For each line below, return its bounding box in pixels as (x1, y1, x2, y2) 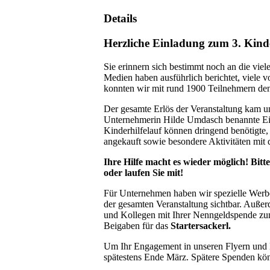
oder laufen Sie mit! (104, 167, 183, 178)
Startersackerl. (171, 220, 231, 231)
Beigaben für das (104, 220, 171, 231)
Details (104, 12, 137, 25)
